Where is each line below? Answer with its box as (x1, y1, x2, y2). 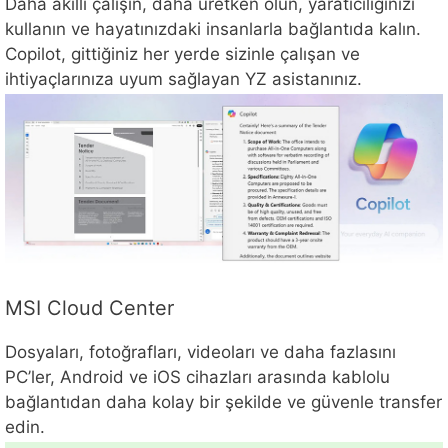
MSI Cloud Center (5, 296, 174, 321)
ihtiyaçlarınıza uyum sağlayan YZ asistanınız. (5, 69, 362, 90)
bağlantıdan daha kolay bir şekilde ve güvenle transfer (5, 392, 442, 413)
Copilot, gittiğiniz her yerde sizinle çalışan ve (5, 44, 360, 65)
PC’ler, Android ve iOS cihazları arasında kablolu (5, 367, 390, 388)
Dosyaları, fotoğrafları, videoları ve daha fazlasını (5, 342, 396, 363)
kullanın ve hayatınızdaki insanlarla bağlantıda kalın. (5, 19, 421, 40)
